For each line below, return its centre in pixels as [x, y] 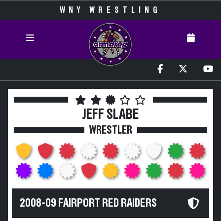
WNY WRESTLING [110, 10]
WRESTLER [110, 130]
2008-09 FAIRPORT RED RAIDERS [88, 203]
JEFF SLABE [110, 115]
